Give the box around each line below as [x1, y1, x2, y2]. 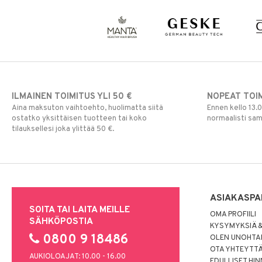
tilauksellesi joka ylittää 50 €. [12, 125, 114, 135]
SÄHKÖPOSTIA [29, 216, 93, 228]
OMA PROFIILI [210, 210, 257, 220]
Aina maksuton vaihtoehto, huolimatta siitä [12, 104, 163, 113]
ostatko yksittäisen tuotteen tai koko [12, 114, 147, 124]
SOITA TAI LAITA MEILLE [29, 204, 130, 216]
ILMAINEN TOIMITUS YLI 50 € [12, 91, 132, 103]
